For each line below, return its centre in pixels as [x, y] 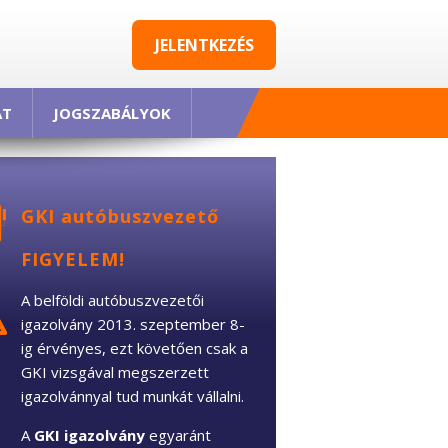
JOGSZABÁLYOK [112, 113]
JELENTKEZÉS [204, 45]
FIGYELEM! [73, 258]
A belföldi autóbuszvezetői [112, 299]
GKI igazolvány [89, 434]
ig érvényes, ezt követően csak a [134, 347]
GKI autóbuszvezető [120, 215]
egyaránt [178, 434]
